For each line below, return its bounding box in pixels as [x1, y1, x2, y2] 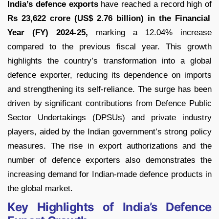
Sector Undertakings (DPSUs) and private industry [7, 113, 212, 123]
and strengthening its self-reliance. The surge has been [7, 85, 212, 94]
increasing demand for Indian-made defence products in [7, 170, 212, 179]
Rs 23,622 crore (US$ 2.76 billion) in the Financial [7, 14, 210, 23]
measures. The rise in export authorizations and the [7, 141, 212, 151]
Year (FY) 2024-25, [7, 28, 88, 38]
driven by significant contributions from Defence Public [7, 99, 212, 109]
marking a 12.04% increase [88, 28, 212, 38]
